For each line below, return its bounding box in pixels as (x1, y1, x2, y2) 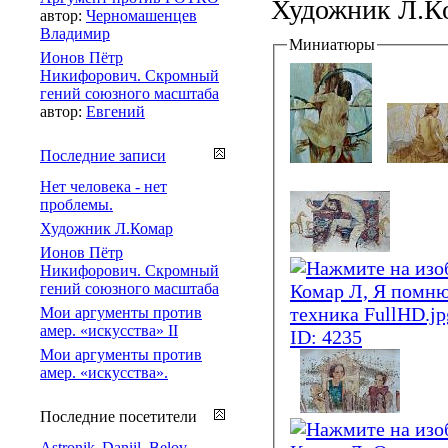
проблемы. (40, 195, 113, 213)
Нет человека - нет (40, 177, 167, 195)
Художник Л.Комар (40, 219, 173, 237)
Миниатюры (289, 35, 375, 53)
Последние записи (40, 146, 166, 164)
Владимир (40, 24, 110, 42)
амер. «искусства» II (40, 321, 178, 339)
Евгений (86, 102, 145, 120)
